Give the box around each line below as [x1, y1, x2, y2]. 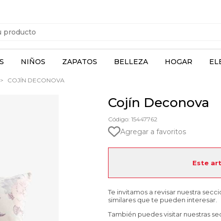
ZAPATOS [62, 57, 97, 66]
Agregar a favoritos [120, 127, 186, 136]
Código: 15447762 [108, 115, 157, 123]
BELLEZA [114, 57, 148, 66]
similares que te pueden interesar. [108, 196, 217, 204]
